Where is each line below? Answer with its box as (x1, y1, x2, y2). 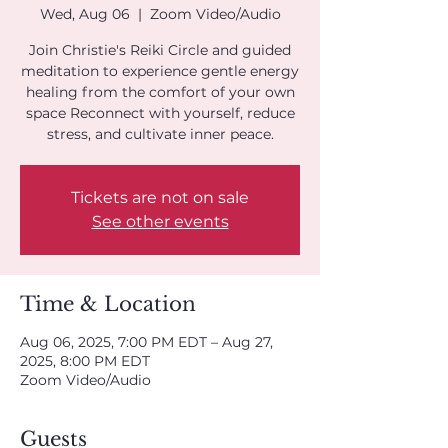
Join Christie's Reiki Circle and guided (29, 41, 291, 59)
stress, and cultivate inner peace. (46, 125, 274, 143)
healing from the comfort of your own (25, 83, 295, 101)
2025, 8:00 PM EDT (20, 352, 150, 370)
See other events (91, 212, 229, 231)
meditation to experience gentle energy (21, 62, 299, 80)
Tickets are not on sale (71, 188, 249, 207)
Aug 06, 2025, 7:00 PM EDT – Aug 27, (20, 333, 273, 351)
